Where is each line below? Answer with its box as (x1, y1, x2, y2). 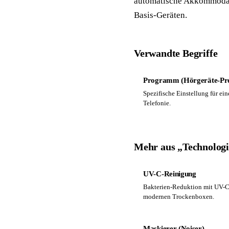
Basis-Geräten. (134, 10, 187, 20)
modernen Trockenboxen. (143, 193, 214, 200)
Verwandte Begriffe (134, 48, 218, 59)
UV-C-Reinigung (143, 170, 196, 178)
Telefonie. (143, 99, 171, 107)
